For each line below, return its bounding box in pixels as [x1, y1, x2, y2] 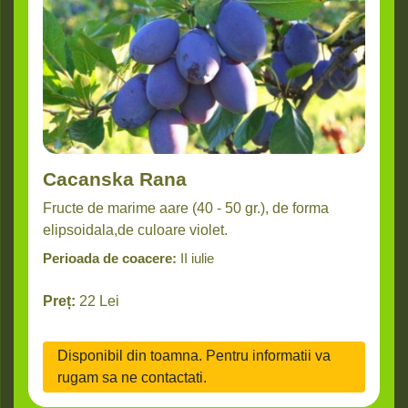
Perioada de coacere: [43, 250, 177, 267]
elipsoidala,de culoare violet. [43, 222, 228, 239]
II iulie [180, 250, 214, 267]
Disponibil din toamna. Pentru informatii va [57, 348, 331, 364]
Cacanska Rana [43, 168, 187, 190]
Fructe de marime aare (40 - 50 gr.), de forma [43, 200, 329, 217]
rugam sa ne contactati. [57, 370, 207, 386]
